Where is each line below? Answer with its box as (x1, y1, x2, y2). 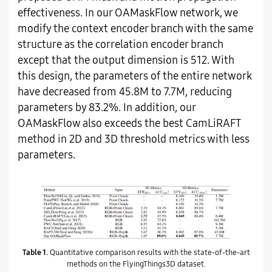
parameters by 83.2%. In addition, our (17, 101, 195, 115)
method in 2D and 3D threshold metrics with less (17, 133, 250, 146)
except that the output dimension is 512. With (17, 54, 234, 67)
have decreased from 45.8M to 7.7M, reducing (17, 86, 232, 99)
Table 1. (22, 248, 48, 258)
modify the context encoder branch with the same (17, 22, 253, 36)
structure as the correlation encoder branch (17, 38, 223, 52)
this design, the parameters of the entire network (17, 70, 252, 83)
